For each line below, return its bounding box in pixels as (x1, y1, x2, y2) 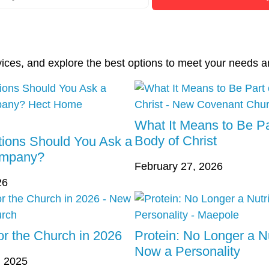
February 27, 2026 (134, 160, 223, 173)
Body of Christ (134, 133, 217, 149)
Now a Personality (134, 244, 240, 259)
